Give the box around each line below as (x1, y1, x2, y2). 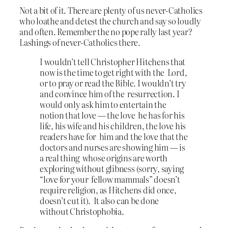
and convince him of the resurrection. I (40, 87, 180, 100)
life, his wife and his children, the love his (40, 119, 186, 132)
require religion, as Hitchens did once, (40, 183, 177, 196)
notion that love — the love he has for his (40, 108, 185, 121)
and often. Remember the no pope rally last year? (19, 25, 192, 38)
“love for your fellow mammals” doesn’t (40, 173, 180, 185)
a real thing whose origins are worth (40, 151, 168, 164)
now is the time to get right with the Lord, (40, 66, 187, 78)
